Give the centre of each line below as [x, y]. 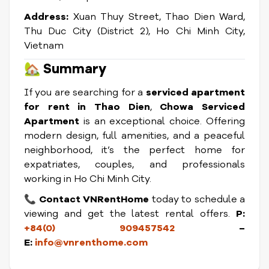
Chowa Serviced [203, 107]
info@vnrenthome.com [91, 243]
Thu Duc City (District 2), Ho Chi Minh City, [134, 31]
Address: [46, 17]
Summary [75, 69]
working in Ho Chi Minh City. [88, 179]
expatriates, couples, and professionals [134, 165]
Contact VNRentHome [94, 199]
